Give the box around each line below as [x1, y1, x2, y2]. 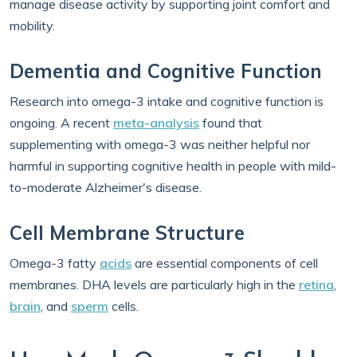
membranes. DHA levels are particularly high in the [10, 277, 299, 292]
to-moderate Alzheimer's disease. [10, 179, 202, 195]
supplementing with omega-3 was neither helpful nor [10, 136, 310, 152]
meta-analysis [113, 115, 199, 131]
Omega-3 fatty [10, 255, 100, 271]
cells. [108, 298, 139, 314]
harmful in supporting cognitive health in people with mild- [10, 158, 336, 174]
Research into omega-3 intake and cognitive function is [10, 93, 324, 109]
